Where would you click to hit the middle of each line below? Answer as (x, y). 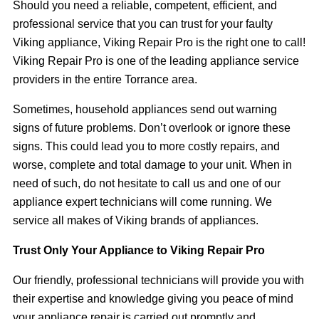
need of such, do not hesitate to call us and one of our (147, 183)
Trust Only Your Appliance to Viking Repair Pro (139, 250)
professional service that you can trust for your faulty (143, 23)
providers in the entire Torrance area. (105, 79)
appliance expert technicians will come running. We (142, 202)
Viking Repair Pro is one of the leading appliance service (156, 61)
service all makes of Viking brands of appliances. (136, 220)
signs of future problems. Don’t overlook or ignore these (152, 127)
